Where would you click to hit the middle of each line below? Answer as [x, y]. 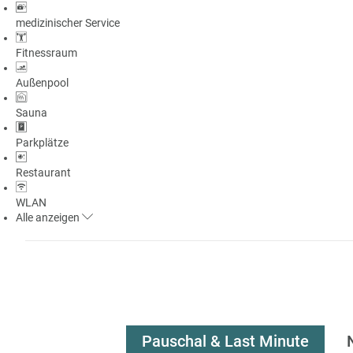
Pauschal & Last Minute [225, 341]
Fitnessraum [46, 52]
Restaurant [43, 172]
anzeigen [58, 217]
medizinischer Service [68, 22]
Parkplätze [42, 142]
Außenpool [42, 82]
